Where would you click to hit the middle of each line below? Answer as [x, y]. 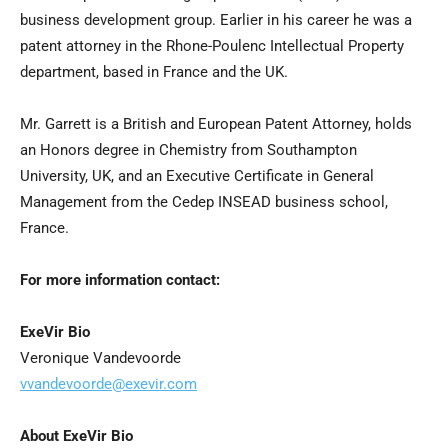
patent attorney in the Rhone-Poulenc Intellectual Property [212, 46]
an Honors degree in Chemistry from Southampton [188, 150]
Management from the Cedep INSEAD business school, [204, 202]
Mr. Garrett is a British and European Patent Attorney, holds [216, 124]
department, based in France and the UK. [154, 72]
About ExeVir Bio [76, 436]
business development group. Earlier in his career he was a [216, 20]
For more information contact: [120, 280]
